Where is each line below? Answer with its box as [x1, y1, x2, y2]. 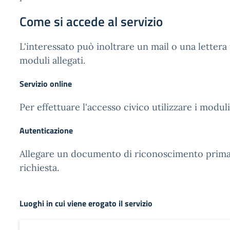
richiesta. [20, 162, 59, 174]
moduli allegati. [20, 54, 85, 66]
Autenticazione [20, 124, 73, 137]
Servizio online [20, 78, 72, 90]
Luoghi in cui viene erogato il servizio [20, 197, 152, 209]
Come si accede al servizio [20, 12, 163, 31]
